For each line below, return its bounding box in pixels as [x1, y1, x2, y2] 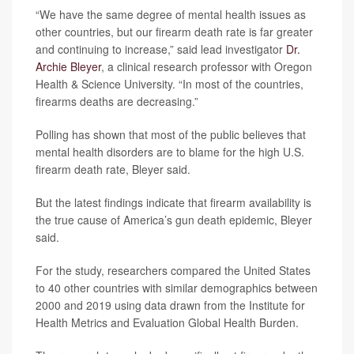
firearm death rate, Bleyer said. [36, 161, 190, 177]
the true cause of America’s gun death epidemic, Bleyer [36, 212, 312, 228]
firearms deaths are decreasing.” [36, 93, 198, 109]
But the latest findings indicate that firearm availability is [36, 194, 311, 210]
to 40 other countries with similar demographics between [36, 280, 318, 296]
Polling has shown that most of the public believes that [36, 126, 306, 142]
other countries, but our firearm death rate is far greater [36, 24, 313, 40]
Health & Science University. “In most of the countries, [36, 76, 303, 92]
